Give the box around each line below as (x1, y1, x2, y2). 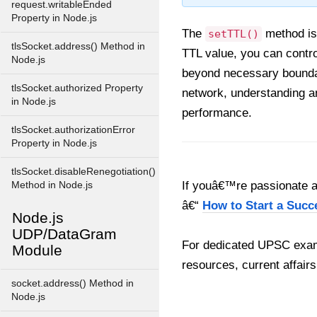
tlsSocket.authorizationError (11, 125, 135, 135)
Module (12, 242, 62, 258)
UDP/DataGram (12, 226, 117, 242)
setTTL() (208, 28, 259, 40)
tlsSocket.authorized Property (11, 83, 143, 93)
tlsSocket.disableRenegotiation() (11, 166, 156, 177)
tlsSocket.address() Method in (11, 41, 145, 52)
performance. (182, 106, 252, 120)
